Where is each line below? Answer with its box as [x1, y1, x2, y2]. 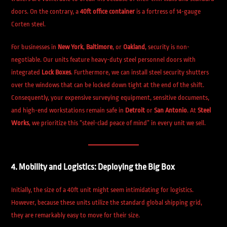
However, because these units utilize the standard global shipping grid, [11, 199, 203, 206]
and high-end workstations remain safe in [11, 106, 126, 114]
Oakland [123, 43, 145, 51]
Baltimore [86, 43, 113, 51]
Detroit [125, 106, 145, 114]
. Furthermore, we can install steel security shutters [71, 68, 209, 76]
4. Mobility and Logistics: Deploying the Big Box [11, 162, 175, 172]
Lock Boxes [42, 68, 71, 76]
